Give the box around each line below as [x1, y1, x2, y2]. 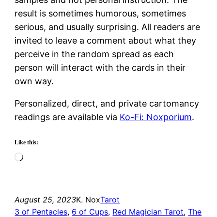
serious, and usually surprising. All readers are [15, 21, 201, 32]
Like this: [15, 139, 39, 146]
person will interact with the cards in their [15, 62, 186, 73]
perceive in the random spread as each [15, 48, 174, 59]
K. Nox [76, 194, 101, 204]
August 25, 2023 [15, 194, 77, 204]
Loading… [23, 152, 63, 163]
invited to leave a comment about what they [15, 35, 197, 46]
